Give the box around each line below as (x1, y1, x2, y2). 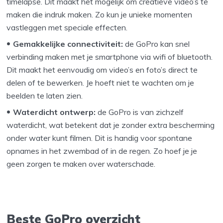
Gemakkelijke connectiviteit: (13, 38, 123, 49)
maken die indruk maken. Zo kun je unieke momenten (6, 9, 193, 19)
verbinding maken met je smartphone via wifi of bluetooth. (6, 51, 213, 62)
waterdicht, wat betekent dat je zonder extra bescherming (6, 119, 215, 130)
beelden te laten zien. (6, 90, 83, 101)
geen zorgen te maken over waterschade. (6, 158, 156, 169)
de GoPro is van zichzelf (96, 107, 184, 117)
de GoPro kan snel (123, 38, 190, 49)
